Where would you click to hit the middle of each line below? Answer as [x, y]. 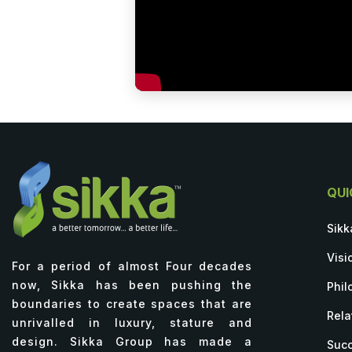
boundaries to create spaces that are [132, 304]
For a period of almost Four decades [132, 266]
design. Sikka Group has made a [132, 342]
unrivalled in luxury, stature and [132, 323]
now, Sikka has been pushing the [132, 285]
